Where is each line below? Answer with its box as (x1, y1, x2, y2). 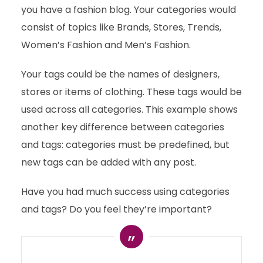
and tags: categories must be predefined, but (21, 138, 230, 151)
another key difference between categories (21, 120, 224, 134)
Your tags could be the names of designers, (21, 68, 220, 81)
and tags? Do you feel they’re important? (21, 203, 212, 216)
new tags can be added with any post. (21, 156, 196, 169)
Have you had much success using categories (21, 185, 230, 198)
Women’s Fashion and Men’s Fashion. (21, 38, 191, 52)
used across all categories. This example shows (21, 103, 238, 116)
